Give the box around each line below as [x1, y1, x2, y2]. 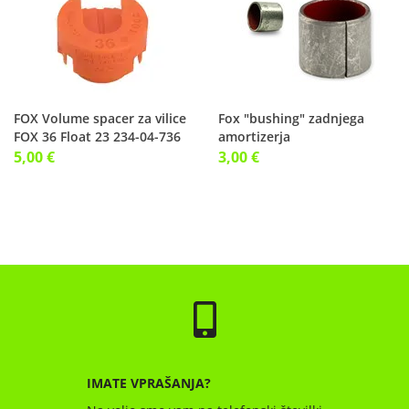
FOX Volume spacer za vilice [14, 110, 186, 127]
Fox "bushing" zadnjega [218, 110, 364, 127]
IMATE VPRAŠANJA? [87, 374, 211, 392]
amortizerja [218, 128, 290, 145]
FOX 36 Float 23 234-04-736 [14, 128, 181, 145]
